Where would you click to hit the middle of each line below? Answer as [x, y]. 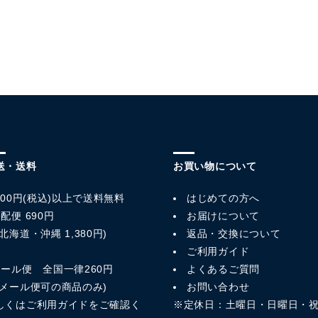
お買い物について [215, 166]
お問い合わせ [218, 287]
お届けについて [223, 216]
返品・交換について [234, 234]
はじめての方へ [223, 198]
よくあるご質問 [223, 269]
